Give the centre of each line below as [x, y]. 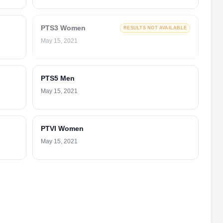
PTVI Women [62, 128]
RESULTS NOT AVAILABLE [155, 28]
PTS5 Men [58, 78]
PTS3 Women [63, 28]
